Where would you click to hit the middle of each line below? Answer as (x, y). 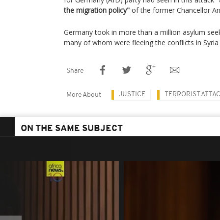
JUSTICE (132, 95)
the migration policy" (97, 10)
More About (84, 95)
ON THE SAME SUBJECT (72, 129)
